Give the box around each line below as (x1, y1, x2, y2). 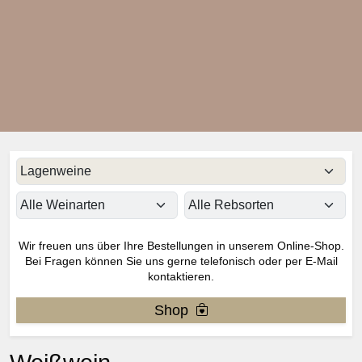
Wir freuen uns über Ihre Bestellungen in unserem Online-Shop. (18, 239, 344, 253)
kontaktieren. (148, 270, 214, 284)
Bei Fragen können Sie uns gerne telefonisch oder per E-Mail (24, 255, 338, 268)
